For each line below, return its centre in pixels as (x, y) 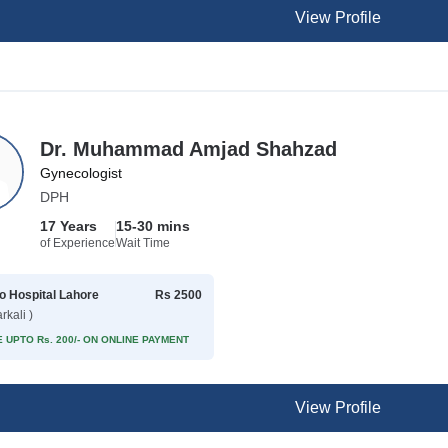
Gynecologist (81, 173)
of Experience (78, 243)
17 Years (69, 226)
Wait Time (143, 243)
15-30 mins (153, 226)
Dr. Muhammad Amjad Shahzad (189, 149)
